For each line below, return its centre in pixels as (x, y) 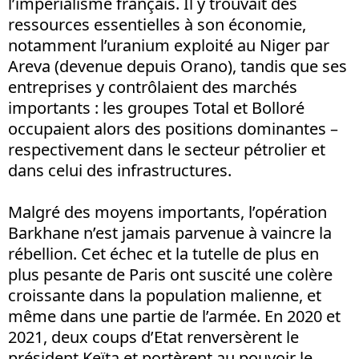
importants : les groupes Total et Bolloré (156, 108)
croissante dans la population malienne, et (165, 296)
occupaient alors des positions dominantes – (173, 129)
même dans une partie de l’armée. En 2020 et (174, 317)
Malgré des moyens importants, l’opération (167, 212)
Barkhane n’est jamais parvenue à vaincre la (170, 233)
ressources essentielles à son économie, (157, 25)
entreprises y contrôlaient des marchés (153, 87)
